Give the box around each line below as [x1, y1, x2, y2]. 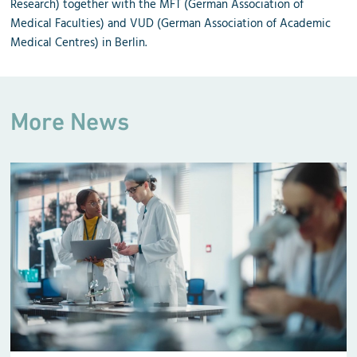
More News [10, 106, 130, 135]
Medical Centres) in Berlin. [10, 33, 147, 53]
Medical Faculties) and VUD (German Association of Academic [10, 14, 331, 33]
